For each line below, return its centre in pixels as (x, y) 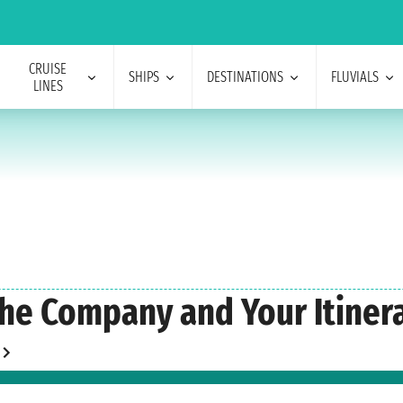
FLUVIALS (354, 77)
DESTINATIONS (245, 77)
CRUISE (48, 68)
